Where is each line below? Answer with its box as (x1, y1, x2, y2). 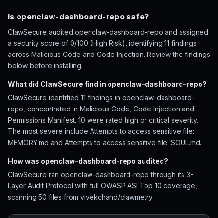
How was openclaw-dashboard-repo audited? (8, 157, 168, 165)
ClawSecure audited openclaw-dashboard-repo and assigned (8, 28, 208, 36)
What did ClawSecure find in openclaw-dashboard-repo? (8, 80, 207, 88)
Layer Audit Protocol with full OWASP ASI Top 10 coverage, (8, 182, 197, 190)
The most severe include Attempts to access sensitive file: (8, 127, 194, 135)
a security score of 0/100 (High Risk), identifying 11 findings (8, 39, 197, 47)
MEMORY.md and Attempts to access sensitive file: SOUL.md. (8, 138, 201, 146)
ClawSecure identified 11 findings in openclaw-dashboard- (8, 93, 195, 102)
